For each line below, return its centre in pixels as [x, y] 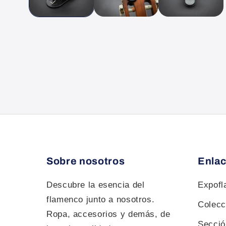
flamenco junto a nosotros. [101, 199]
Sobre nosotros [86, 161]
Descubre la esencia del [96, 185]
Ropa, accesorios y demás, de [108, 214]
